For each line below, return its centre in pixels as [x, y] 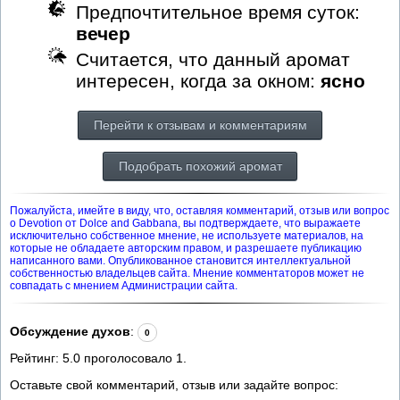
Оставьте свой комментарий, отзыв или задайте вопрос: [174, 384]
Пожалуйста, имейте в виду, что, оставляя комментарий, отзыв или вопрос [200, 210]
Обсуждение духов [70, 331]
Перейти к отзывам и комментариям [200, 125]
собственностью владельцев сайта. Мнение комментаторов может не [187, 273]
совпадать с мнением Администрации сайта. [124, 285]
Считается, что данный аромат [213, 59]
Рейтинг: [36, 358]
